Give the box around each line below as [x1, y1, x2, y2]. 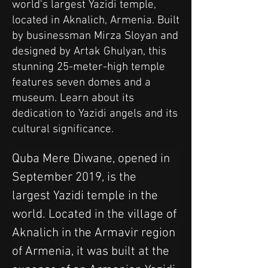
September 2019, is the [12, 170, 139, 185]
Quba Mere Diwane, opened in [12, 151, 173, 166]
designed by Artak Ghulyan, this [12, 45, 166, 59]
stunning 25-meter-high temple [12, 60, 165, 74]
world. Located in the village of [12, 207, 179, 222]
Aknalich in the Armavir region [12, 226, 178, 240]
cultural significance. [12, 123, 114, 136]
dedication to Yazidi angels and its [12, 107, 178, 121]
